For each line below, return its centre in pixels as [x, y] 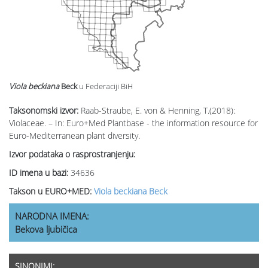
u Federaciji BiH [106, 86]
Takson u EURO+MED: [51, 191]
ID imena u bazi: [40, 173]
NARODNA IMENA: [52, 216]
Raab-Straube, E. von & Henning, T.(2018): [158, 111]
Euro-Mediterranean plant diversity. [74, 136]
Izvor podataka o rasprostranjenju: [72, 154]
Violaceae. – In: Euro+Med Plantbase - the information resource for [133, 123]
